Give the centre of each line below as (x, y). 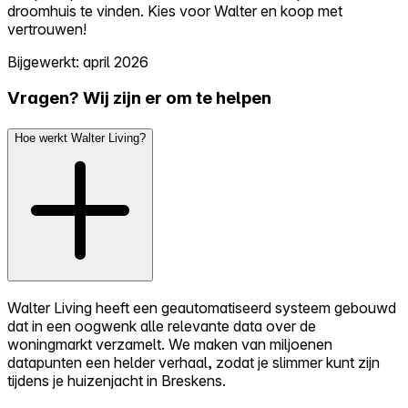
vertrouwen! (47, 29)
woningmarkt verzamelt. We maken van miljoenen (170, 344)
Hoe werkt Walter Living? (80, 138)
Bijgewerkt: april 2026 (78, 61)
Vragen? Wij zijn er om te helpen (139, 98)
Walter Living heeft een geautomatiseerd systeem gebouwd (202, 307)
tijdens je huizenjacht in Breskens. (117, 380)
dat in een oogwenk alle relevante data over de (162, 326)
